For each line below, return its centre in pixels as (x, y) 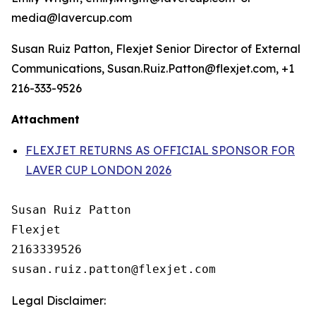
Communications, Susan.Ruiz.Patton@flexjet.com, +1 (153, 68)
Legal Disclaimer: (59, 300)
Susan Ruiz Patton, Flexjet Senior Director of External (156, 49)
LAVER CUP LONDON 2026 (98, 170)
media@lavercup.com (72, 18)
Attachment (45, 119)
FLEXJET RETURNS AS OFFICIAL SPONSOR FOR (160, 150)
